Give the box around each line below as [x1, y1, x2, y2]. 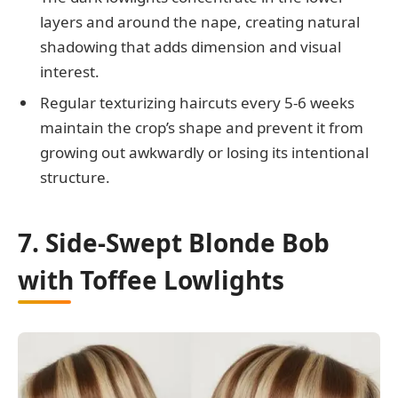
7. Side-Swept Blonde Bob [18, 226, 330, 260]
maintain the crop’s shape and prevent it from [40, 117, 363, 139]
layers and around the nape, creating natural [40, 11, 360, 32]
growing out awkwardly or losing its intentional [40, 142, 369, 163]
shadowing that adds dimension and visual [40, 36, 341, 57]
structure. [40, 167, 110, 188]
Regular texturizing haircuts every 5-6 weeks [40, 92, 354, 114]
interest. [40, 60, 99, 82]
